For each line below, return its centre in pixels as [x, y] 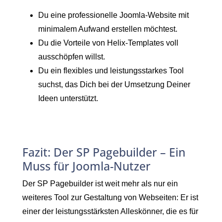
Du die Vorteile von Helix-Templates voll [108, 43]
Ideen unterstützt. [68, 98]
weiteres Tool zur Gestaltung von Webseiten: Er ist [110, 197]
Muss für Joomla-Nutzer [86, 166]
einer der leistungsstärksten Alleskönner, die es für [110, 211]
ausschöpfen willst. [72, 56]
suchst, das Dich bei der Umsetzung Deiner [114, 84]
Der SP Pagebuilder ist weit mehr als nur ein [100, 183]
